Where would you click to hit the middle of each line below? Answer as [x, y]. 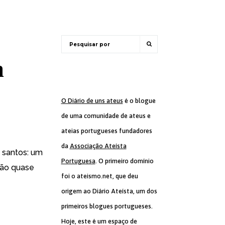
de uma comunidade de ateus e [106, 116]
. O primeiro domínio [124, 161]
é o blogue [139, 101]
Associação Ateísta [98, 146]
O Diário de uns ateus [92, 101]
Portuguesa [78, 161]
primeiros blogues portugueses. [107, 206]
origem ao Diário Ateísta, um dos [109, 191]
